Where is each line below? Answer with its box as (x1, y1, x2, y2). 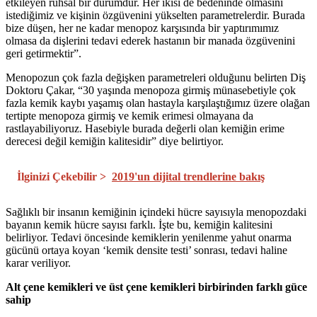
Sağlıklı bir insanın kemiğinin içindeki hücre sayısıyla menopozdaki (6, 206, 306, 219)
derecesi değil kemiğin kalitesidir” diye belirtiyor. (6, 135, 224, 148)
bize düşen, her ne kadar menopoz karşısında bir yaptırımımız (6, 22, 279, 35)
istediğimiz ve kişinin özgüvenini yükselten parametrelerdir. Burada (6, 9, 305, 22)
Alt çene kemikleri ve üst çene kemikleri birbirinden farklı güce (6, 281, 307, 294)
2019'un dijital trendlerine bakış (112, 171, 265, 183)
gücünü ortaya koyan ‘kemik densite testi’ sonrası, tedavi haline (6, 244, 287, 257)
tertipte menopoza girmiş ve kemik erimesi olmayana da (6, 110, 253, 122)
